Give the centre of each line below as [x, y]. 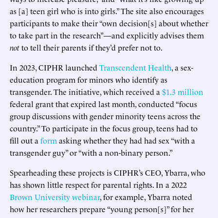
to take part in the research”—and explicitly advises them [107, 35]
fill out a [25, 140]
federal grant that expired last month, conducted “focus [103, 103]
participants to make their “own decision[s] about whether [109, 23]
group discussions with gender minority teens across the [105, 116]
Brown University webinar [55, 196]
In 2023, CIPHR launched [54, 67]
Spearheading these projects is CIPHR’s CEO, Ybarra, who [108, 172]
